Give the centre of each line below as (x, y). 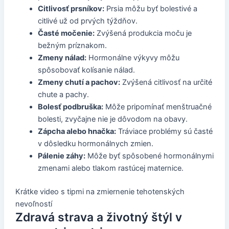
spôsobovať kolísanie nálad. (86, 70)
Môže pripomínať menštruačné (157, 107)
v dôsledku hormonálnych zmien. (95, 144)
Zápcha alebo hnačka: (77, 132)
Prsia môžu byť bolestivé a (151, 9)
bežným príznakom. (72, 46)
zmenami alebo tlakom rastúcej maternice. (110, 168)
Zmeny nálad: (62, 58)
